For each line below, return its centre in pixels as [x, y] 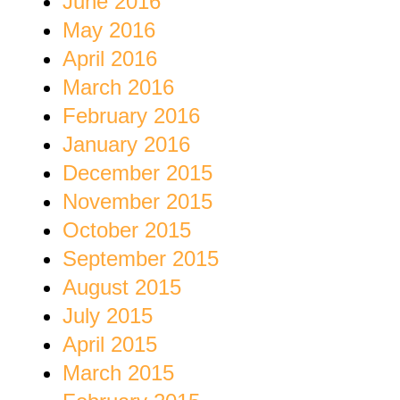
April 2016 [110, 59]
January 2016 [126, 145]
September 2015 [141, 259]
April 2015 [110, 345]
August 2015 [122, 287]
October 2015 [127, 230]
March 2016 [118, 87]
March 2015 [118, 373]
